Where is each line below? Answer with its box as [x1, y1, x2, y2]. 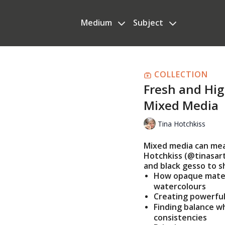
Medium [80, 17, 114, 28]
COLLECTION [152, 69, 208, 80]
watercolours [154, 181, 206, 192]
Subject [133, 17, 165, 28]
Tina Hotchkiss [158, 119, 205, 129]
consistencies [154, 212, 207, 223]
